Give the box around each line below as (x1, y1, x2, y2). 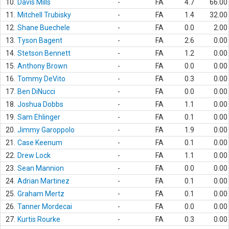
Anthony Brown (17, 62, 67, 70)
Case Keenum (17, 139, 62, 147)
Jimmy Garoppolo (17, 126, 75, 134)
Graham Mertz (17, 190, 64, 198)
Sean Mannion (17, 164, 64, 172)
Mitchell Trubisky (17, 11, 71, 19)
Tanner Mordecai (17, 202, 72, 211)
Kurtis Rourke (17, 215, 60, 223)
